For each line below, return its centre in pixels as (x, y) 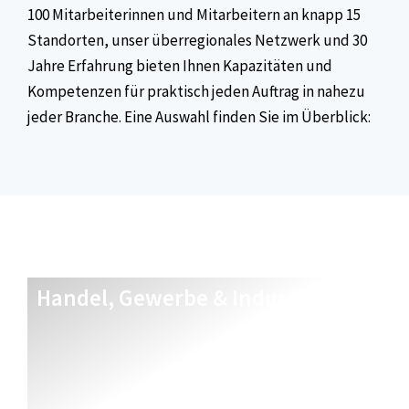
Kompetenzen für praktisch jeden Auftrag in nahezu (196, 91)
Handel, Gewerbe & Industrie (180, 297)
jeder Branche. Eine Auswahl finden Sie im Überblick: (199, 116)
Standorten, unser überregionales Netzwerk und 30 (197, 40)
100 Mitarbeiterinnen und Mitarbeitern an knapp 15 (194, 14)
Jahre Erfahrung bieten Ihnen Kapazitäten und (180, 65)
